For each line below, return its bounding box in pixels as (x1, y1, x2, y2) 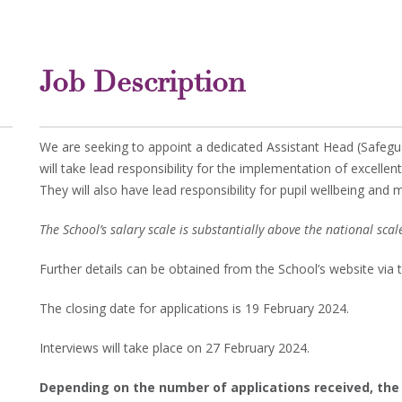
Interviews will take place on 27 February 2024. (39, 339, 310, 357)
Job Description (39, 70, 246, 100)
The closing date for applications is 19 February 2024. (39, 300, 349, 318)
